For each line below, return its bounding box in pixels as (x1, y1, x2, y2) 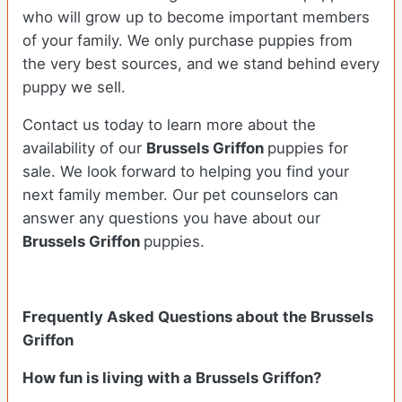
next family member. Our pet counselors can (22, 186, 338, 205)
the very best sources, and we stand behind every (22, 55, 380, 74)
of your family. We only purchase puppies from (22, 31, 353, 50)
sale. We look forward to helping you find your (22, 162, 349, 181)
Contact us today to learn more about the (22, 116, 316, 135)
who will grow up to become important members (22, 8, 370, 27)
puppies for (267, 139, 348, 158)
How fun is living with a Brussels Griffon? (22, 369, 321, 388)
